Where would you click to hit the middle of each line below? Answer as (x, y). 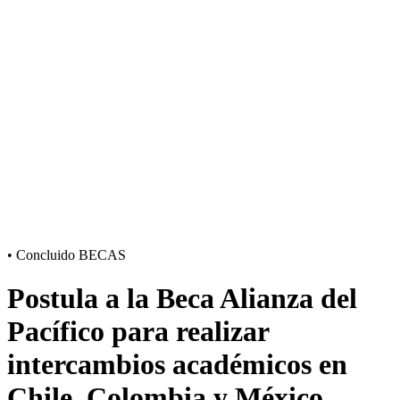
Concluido (46, 255)
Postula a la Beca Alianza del (182, 299)
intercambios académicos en (177, 365)
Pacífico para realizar (138, 332)
